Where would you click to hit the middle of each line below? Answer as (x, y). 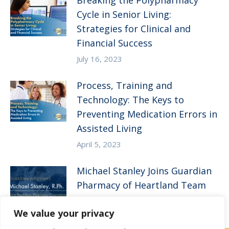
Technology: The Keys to (130, 100)
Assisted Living (109, 129)
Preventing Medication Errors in (147, 114)
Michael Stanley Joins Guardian (144, 171)
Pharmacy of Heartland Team (141, 185)
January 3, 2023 (104, 201)
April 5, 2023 (99, 144)
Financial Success (114, 43)
